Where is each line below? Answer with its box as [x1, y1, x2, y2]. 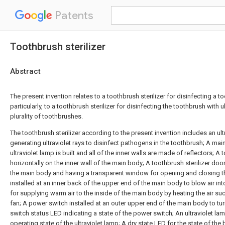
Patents [52, 9, 93, 22]
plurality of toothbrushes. [10, 113, 83, 120]
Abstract [10, 67, 41, 76]
